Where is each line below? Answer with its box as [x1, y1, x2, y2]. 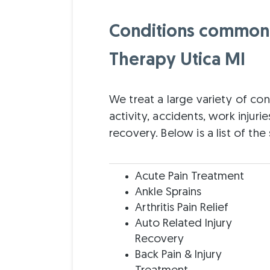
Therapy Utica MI [108, 52, 245, 70]
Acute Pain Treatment [135, 171, 245, 183]
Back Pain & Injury [135, 249, 222, 261]
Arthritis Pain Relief [135, 202, 229, 214]
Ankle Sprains [135, 186, 202, 198]
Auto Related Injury [135, 218, 233, 230]
